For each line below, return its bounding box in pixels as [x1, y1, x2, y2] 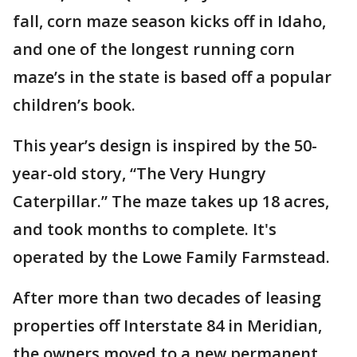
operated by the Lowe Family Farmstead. [13, 246, 330, 268]
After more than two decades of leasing [13, 287, 321, 308]
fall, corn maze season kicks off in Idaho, [13, 10, 326, 32]
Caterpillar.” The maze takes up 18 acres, [13, 190, 329, 212]
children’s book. [13, 94, 139, 116]
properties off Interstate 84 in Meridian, [13, 315, 322, 336]
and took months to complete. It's [13, 218, 277, 240]
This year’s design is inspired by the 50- [13, 135, 317, 156]
